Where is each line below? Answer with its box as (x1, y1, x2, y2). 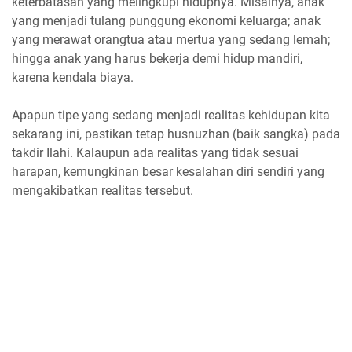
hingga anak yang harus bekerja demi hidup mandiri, (12, 50, 302, 66)
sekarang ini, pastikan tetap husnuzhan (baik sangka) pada (12, 126, 340, 141)
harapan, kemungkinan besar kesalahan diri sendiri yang (12, 163, 324, 179)
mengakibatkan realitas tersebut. (12, 182, 193, 198)
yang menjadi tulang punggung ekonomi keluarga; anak (12, 13, 321, 28)
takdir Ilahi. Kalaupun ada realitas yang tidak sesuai (12, 145, 299, 160)
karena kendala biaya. (12, 69, 134, 85)
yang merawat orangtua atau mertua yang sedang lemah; (12, 31, 330, 47)
